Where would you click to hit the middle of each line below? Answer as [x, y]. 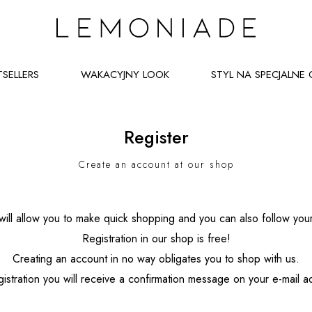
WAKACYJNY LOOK [125, 75]
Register [156, 137]
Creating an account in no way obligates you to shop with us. [156, 259]
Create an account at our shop [156, 164]
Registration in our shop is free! [156, 239]
